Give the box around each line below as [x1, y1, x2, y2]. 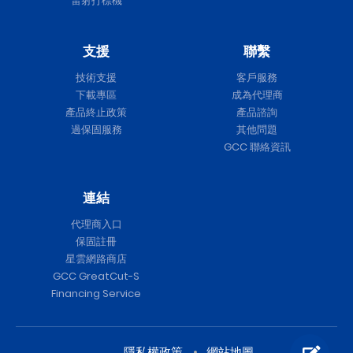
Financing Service [51, 286, 141, 302]
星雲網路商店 [65, 251, 127, 267]
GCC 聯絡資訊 [223, 139, 291, 155]
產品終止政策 [65, 105, 127, 121]
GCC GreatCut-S [53, 269, 139, 284]
